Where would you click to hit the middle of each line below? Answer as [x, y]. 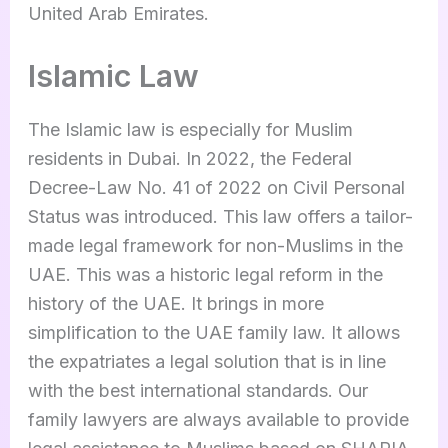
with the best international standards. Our [197, 391]
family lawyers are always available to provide [218, 420]
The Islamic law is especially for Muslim [190, 130]
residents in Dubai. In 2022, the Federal [189, 159]
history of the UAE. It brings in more [175, 304]
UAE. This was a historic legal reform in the [205, 275]
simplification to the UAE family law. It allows [213, 333]
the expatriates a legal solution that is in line [206, 362]
